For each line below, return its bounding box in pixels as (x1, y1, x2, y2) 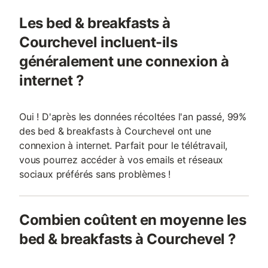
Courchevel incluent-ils (19, 33, 178, 51)
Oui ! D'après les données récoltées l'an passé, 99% (19, 111, 247, 123)
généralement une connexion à (19, 53, 229, 70)
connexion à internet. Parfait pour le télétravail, (19, 139, 228, 151)
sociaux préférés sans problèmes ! (19, 168, 171, 180)
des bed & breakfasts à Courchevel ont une (19, 125, 211, 137)
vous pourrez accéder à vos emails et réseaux (19, 154, 224, 166)
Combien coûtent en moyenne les (19, 211, 246, 229)
